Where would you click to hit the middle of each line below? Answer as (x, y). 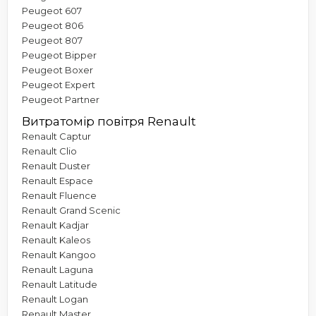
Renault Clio (49, 151)
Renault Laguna (57, 269)
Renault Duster (56, 165)
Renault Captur (56, 136)
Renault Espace (57, 180)
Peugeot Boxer (57, 69)
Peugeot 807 (52, 40)
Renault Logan (55, 299)
